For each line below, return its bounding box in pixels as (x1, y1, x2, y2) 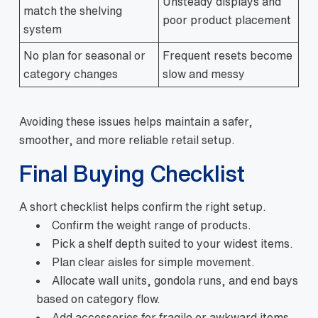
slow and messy (163, 67, 245, 79)
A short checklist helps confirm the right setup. (19, 200, 266, 212)
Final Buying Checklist (19, 161, 245, 185)
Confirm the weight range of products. (52, 219, 251, 231)
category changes (23, 67, 118, 79)
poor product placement (163, 13, 291, 26)
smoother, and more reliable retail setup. (19, 133, 235, 146)
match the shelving (23, 4, 122, 16)
